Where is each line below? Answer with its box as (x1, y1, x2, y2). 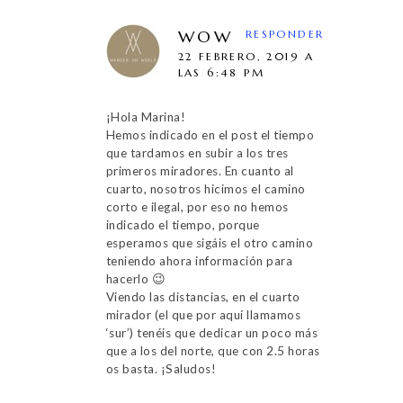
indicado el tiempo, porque (105, 217, 260, 232)
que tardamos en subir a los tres (105, 145, 289, 160)
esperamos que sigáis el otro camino (105, 235, 313, 250)
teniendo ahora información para (105, 253, 292, 268)
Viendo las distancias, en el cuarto (105, 289, 300, 304)
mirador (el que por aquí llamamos (105, 307, 300, 322)
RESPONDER (245, 26, 325, 40)
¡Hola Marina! (105, 109, 185, 124)
